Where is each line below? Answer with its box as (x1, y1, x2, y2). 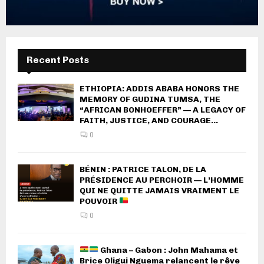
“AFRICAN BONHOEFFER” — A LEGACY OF (80, 104, 246, 115)
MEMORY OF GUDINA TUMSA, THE (80, 94, 220, 104)
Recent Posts (27, 54, 89, 65)
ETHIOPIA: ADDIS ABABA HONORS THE (80, 83, 239, 94)
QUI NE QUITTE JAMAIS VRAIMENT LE (80, 185, 239, 196)
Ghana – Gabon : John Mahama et (98, 245, 238, 255)
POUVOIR (80, 196, 119, 206)
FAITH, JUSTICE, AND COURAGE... (80, 115, 218, 126)
